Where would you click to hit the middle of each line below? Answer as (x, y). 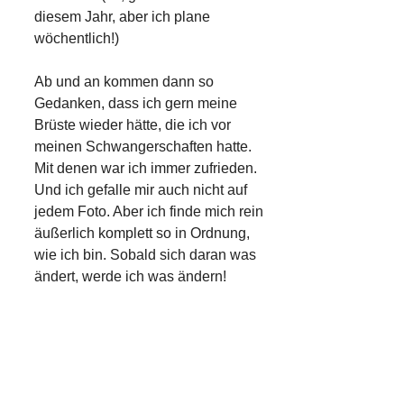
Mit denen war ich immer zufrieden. (146, 168)
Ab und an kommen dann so (124, 81)
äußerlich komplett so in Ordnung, (142, 233)
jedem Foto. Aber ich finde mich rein (149, 211)
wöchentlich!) (77, 38)
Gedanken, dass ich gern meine (136, 103)
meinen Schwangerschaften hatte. (143, 146)
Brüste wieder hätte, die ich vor (133, 124)
